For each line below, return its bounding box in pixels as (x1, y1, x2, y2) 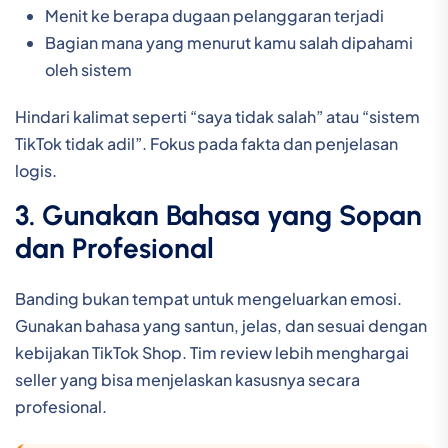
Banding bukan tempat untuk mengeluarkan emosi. (15, 288, 402, 309)
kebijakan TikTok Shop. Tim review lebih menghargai (15, 342, 409, 363)
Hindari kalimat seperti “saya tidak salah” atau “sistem (15, 106, 420, 127)
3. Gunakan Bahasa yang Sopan (15, 198, 422, 232)
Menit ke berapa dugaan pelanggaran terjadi (45, 5, 384, 26)
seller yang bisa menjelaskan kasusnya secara (15, 369, 360, 390)
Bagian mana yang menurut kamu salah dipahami (45, 32, 413, 53)
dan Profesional (15, 231, 214, 265)
